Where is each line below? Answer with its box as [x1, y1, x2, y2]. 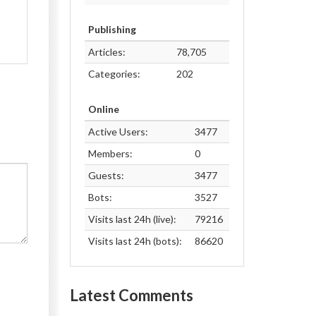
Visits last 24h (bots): [87, 235, 182, 247]
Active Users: [87, 126, 148, 138]
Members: [87, 147, 133, 159]
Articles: [87, 46, 126, 58]
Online [87, 103, 119, 115]
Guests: [87, 169, 124, 181]
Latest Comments [69, 286, 193, 305]
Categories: [87, 68, 140, 80]
